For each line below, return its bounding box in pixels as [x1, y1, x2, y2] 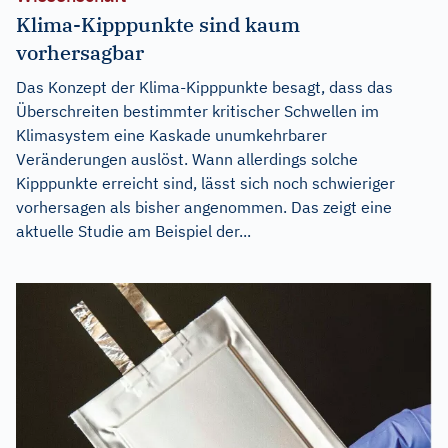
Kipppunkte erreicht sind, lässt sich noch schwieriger [16, 173, 395, 194]
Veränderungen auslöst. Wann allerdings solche [16, 149, 358, 170]
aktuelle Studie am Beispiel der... [16, 221, 251, 242]
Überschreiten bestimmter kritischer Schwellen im [16, 101, 379, 122]
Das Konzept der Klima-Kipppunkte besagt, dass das [16, 77, 393, 98]
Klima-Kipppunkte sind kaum [16, 11, 300, 39]
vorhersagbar [16, 39, 144, 67]
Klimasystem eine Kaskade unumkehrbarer [16, 125, 327, 146]
